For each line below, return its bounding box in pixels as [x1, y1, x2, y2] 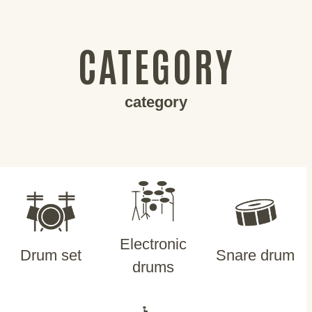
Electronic [119, 235, 187, 253]
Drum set [20, 247, 82, 265]
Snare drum [216, 247, 295, 265]
